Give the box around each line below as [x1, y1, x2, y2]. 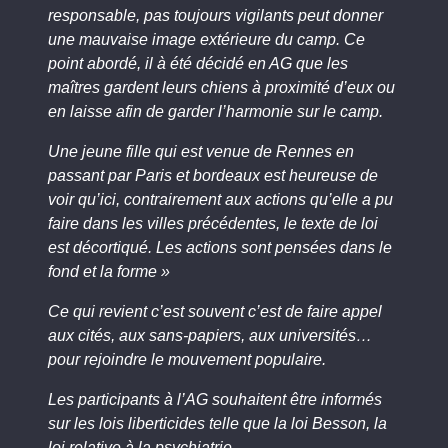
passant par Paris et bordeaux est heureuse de [48, 167, 378, 184]
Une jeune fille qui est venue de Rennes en [48, 143, 354, 160]
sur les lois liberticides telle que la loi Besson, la [48, 415, 387, 432]
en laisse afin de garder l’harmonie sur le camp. [48, 103, 383, 120]
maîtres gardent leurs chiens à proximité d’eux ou [48, 79, 395, 96]
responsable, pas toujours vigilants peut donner [48, 7, 383, 24]
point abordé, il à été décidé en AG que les [48, 55, 348, 72]
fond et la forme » [48, 263, 170, 280]
